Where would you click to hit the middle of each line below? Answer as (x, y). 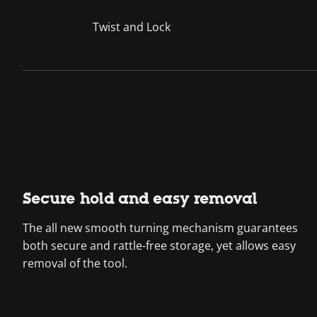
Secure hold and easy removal (140, 198)
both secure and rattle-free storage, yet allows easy (159, 246)
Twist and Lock (132, 27)
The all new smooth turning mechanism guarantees (160, 228)
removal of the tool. (75, 263)
